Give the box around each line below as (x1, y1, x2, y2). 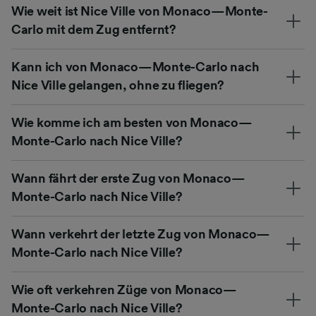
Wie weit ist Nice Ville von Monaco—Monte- (11, 4, 268, 18)
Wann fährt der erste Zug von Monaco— (11, 171, 245, 185)
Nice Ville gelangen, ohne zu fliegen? (11, 78, 225, 92)
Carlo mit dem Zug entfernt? (11, 23, 176, 36)
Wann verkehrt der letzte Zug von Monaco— (11, 227, 271, 241)
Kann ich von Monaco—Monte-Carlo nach (11, 60, 260, 73)
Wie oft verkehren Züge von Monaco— (11, 283, 237, 296)
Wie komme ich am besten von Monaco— (11, 116, 253, 129)
